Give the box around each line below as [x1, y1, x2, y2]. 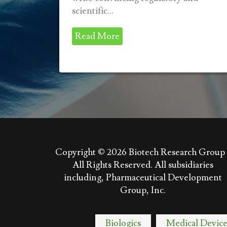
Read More [75, 30, 120, 42]
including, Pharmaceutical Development [64, 172, 222, 183]
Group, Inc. [120, 184, 166, 196]
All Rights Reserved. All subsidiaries [72, 159, 213, 171]
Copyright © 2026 [55, 146, 129, 158]
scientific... [72, 5, 113, 17]
